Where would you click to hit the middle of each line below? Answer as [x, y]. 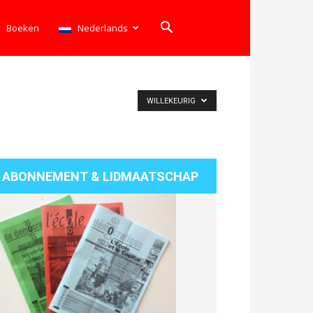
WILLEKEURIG [172, 101]
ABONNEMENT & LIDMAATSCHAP [100, 176]
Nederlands [103, 28]
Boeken [23, 28]
